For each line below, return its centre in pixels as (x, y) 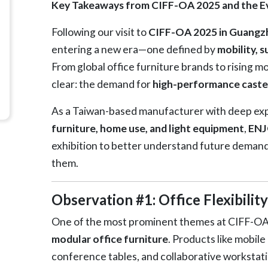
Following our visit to (100, 32)
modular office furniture (109, 239)
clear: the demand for (102, 84)
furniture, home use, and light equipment (147, 128)
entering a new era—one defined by (134, 49)
